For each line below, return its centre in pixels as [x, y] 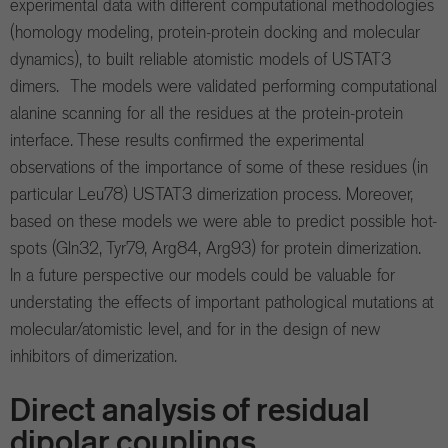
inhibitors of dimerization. [93, 356]
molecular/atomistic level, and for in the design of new [195, 329]
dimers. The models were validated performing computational [223, 86]
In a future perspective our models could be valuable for [202, 275]
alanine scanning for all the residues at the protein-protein [206, 113]
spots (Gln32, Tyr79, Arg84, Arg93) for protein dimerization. [221, 248]
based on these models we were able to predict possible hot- [223, 221]
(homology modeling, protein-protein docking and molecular [215, 32]
